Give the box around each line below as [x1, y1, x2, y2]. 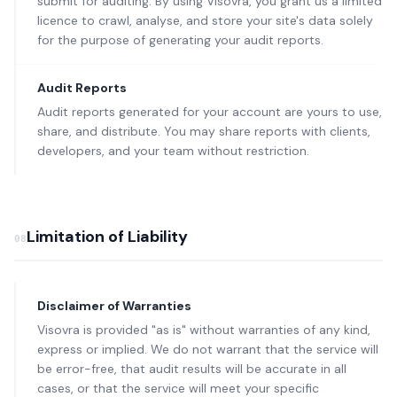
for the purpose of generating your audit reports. [37, 32, 323, 48]
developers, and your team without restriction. [37, 143, 309, 159]
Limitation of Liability [27, 226, 188, 247]
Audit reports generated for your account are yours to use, [37, 104, 382, 120]
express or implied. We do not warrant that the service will [37, 341, 378, 357]
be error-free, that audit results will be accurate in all [37, 361, 346, 377]
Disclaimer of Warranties [37, 298, 191, 314]
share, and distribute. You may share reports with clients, [37, 123, 370, 139]
